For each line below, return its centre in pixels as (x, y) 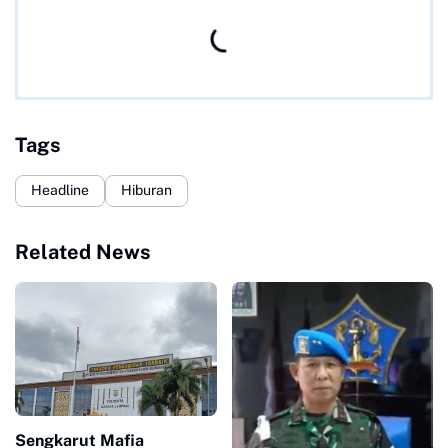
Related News (83, 251)
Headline (60, 190)
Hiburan (146, 190)
